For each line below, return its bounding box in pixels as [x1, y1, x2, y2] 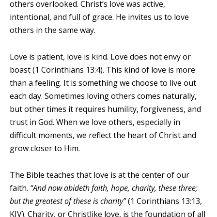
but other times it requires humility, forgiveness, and [10, 104, 201, 114]
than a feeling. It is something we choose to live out [10, 77, 196, 88]
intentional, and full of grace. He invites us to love [10, 12, 189, 22]
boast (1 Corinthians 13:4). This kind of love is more [10, 64, 195, 75]
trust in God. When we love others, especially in [10, 117, 180, 127]
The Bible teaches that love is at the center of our [10, 170, 189, 180]
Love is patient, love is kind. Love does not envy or [10, 51, 191, 62]
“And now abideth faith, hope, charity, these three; [30, 183, 198, 193]
